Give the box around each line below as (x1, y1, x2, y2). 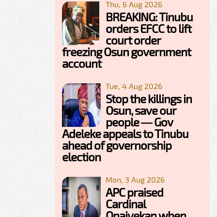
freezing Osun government (62, 45, 191, 59)
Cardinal (106, 197, 145, 211)
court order (106, 33, 160, 47)
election (62, 150, 101, 164)
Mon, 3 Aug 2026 (106, 175, 165, 185)
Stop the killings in (106, 92, 192, 106)
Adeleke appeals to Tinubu (62, 126, 188, 141)
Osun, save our (106, 103, 176, 118)
